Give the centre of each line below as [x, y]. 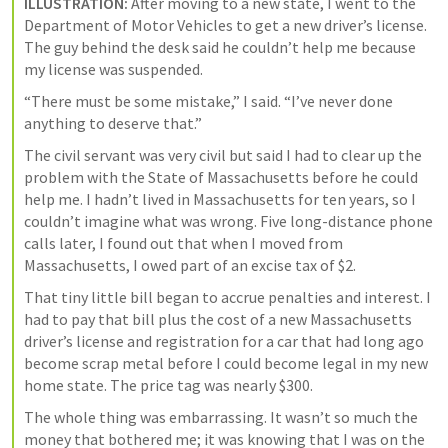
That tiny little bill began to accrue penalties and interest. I [227, 297]
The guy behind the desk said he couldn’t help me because [220, 47]
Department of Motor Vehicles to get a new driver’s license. [225, 25]
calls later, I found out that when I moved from [183, 243]
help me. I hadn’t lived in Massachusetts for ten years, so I [220, 199]
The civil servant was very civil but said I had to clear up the [223, 155]
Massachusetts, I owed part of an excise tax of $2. [190, 265]
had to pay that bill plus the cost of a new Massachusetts [218, 319]
